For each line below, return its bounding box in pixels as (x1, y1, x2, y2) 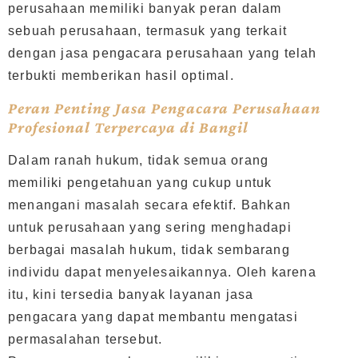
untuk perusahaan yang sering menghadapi (8, 221, 292, 235)
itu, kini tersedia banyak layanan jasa (8, 288, 254, 302)
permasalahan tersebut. (8, 332, 163, 347)
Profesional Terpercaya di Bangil (8, 118, 249, 137)
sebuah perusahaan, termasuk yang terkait (8, 24, 288, 38)
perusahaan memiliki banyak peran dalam (8, 2, 282, 15)
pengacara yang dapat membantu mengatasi (8, 310, 298, 324)
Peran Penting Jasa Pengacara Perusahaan (8, 99, 320, 117)
